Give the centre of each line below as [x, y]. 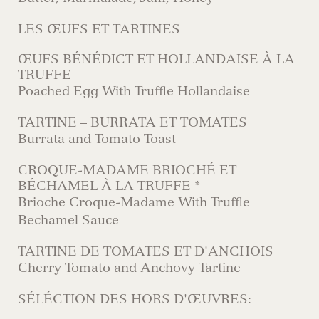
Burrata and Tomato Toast [97, 139]
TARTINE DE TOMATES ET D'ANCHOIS [146, 251]
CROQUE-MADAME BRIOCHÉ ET [127, 170]
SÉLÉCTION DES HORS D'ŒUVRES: [135, 299]
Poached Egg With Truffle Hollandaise [134, 91]
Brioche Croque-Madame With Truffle [134, 202]
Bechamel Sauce [68, 220]
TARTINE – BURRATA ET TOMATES [132, 122]
